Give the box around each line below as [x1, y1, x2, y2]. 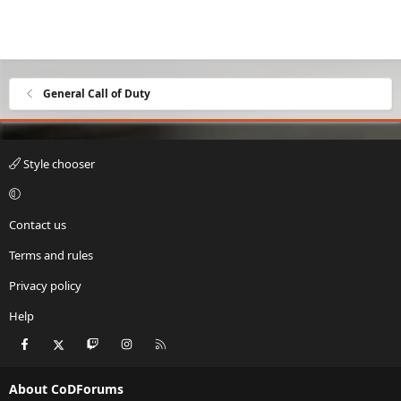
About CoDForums [9, 380, 124, 397]
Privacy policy [9, 277, 81, 294]
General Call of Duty [43, 85, 151, 101]
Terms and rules [9, 246, 93, 263]
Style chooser [21, 155, 95, 172]
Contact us [9, 216, 66, 233]
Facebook [32, 334, 89, 352]
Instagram [134, 334, 198, 352]
